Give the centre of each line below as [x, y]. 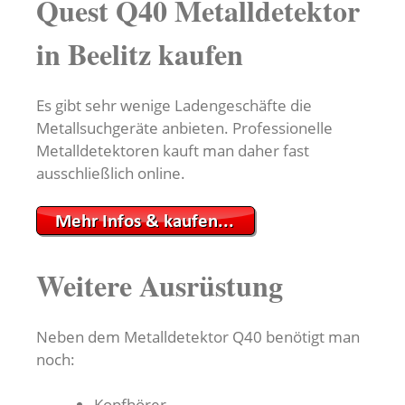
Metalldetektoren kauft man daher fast [173, 150]
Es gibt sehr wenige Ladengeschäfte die [174, 105]
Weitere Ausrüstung [160, 285]
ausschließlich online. [111, 173]
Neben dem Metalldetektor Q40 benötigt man [198, 336]
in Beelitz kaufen [140, 53]
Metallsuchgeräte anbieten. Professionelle [184, 127]
